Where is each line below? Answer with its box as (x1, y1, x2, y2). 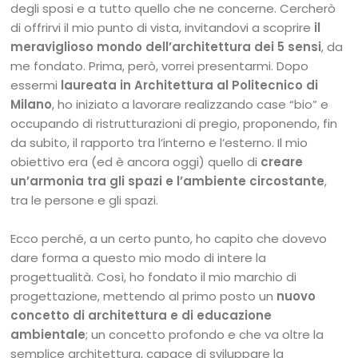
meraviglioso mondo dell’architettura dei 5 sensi (10, 38, 322, 55)
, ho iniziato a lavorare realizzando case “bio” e (52, 96, 329, 113)
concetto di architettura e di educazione (10, 307, 272, 324)
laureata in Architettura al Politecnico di (61, 77, 319, 93)
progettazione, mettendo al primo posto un (10, 288, 277, 304)
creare (261, 153, 304, 170)
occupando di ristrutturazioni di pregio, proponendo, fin (10, 115, 338, 132)
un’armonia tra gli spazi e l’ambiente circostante (10, 173, 325, 189)
